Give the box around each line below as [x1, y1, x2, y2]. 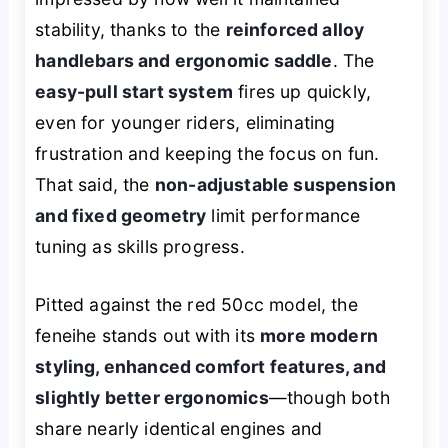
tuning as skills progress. [35, 236, 245, 258]
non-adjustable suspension [154, 174, 397, 196]
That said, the [35, 174, 155, 196]
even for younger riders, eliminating [35, 112, 336, 134]
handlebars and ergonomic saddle [35, 50, 333, 72]
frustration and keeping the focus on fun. [35, 143, 380, 165]
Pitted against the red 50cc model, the [35, 293, 358, 315]
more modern [260, 324, 378, 346]
